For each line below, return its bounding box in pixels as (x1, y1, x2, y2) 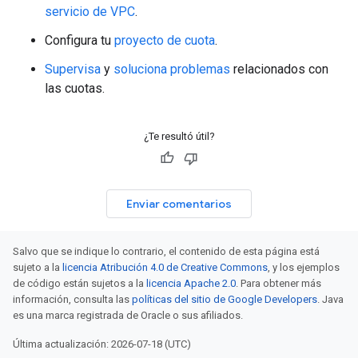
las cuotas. (45, 81, 105, 96)
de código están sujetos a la (13, 277, 146, 289)
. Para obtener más (236, 277, 321, 289)
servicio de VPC (45, 4, 135, 19)
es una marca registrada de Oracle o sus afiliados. (13, 309, 243, 321)
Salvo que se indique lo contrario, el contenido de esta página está (13, 245, 320, 257)
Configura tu (45, 33, 114, 48)
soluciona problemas (113, 62, 230, 77)
